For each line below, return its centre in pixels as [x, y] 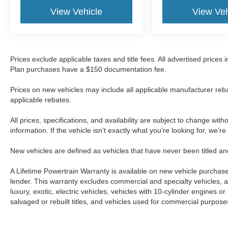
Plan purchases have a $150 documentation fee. [88, 69]
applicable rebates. [41, 99]
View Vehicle [77, 11]
